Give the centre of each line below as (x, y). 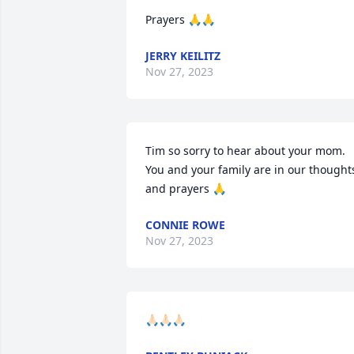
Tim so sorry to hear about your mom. (245, 151)
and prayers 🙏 (186, 188)
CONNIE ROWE (185, 225)
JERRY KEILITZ (183, 56)
